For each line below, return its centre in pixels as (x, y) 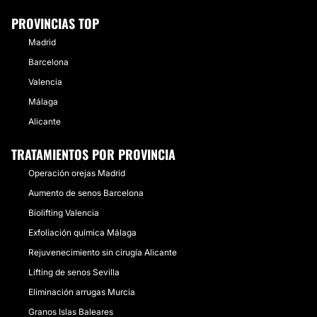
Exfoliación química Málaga (82, 232)
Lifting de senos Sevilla (74, 272)
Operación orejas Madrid (77, 173)
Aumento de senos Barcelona (86, 193)
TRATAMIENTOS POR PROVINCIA (93, 154)
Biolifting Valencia (64, 213)
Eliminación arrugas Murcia (82, 292)
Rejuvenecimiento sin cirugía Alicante (103, 252)
